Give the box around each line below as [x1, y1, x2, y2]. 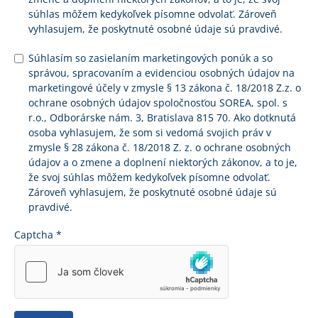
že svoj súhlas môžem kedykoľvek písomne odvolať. [28, 170, 270, 184]
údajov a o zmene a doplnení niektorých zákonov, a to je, [28, 155, 297, 169]
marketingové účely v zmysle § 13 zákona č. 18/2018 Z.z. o [28, 81, 301, 94]
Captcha [14, 228, 56, 241]
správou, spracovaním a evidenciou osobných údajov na [28, 66, 295, 79]
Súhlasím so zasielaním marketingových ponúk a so [28, 51, 273, 65]
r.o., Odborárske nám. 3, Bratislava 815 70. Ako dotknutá [28, 111, 296, 124]
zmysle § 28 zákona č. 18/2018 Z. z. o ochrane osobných [28, 141, 291, 154]
